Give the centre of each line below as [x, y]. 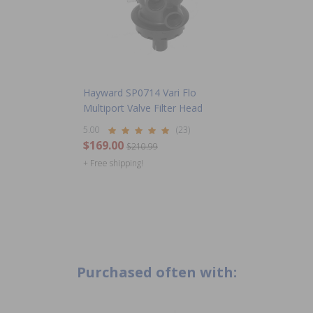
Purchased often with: [156, 272]
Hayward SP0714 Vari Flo [140, 93]
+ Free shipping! [113, 163]
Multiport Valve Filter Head [143, 108]
